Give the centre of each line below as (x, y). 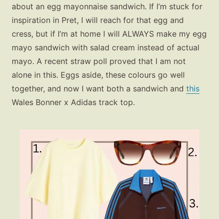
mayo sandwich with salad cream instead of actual (106, 48)
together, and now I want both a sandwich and (99, 89)
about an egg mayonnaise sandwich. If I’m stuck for (107, 7)
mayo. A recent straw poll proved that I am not (99, 61)
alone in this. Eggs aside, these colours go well (98, 75)
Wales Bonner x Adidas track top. (73, 102)
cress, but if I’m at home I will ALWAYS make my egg (109, 34)
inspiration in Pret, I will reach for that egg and (98, 20)
